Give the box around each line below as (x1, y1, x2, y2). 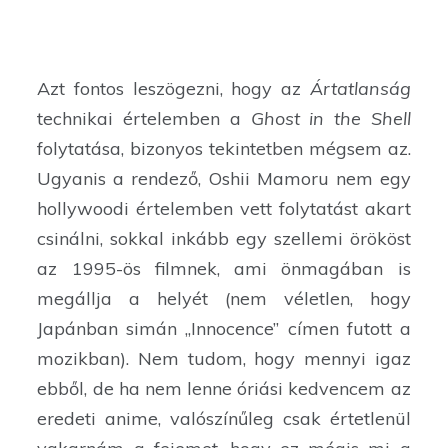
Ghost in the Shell (250, 107, 411, 131)
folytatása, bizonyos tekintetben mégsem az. (37, 137, 411, 161)
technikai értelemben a (37, 107, 251, 131)
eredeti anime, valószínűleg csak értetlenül (37, 407, 411, 431)
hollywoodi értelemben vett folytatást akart (37, 197, 411, 221)
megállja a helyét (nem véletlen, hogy (37, 287, 411, 311)
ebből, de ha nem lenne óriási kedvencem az (37, 377, 411, 401)
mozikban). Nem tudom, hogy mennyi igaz (37, 347, 411, 371)
